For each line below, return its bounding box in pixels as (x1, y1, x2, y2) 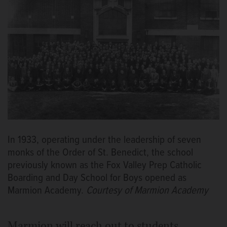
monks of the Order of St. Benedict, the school (8, 146, 193, 160)
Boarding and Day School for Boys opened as (8, 171, 186, 185)
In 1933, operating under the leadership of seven (8, 133, 201, 147)
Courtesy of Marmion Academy (86, 184, 208, 198)
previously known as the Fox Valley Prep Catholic (8, 159, 202, 173)
